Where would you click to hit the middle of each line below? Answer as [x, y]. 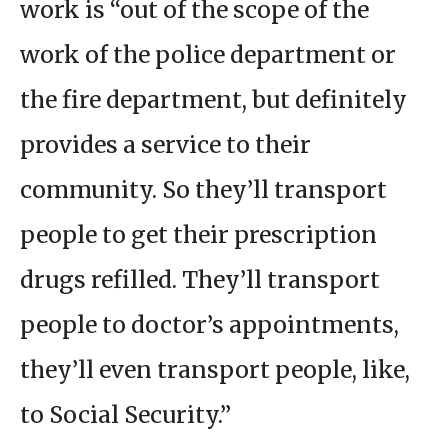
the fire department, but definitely [213, 100]
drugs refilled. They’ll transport [200, 280]
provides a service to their [165, 145]
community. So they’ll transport [203, 190]
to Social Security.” [128, 415]
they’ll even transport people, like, [215, 370]
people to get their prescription [198, 235]
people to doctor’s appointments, [209, 325]
